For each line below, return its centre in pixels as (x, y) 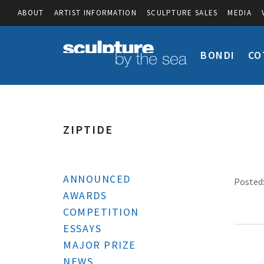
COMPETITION (101, 212)
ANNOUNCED (97, 179)
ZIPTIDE (88, 129)
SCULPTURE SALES (182, 13)
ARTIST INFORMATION (95, 13)
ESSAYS (82, 228)
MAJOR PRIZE (100, 245)
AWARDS (85, 195)
